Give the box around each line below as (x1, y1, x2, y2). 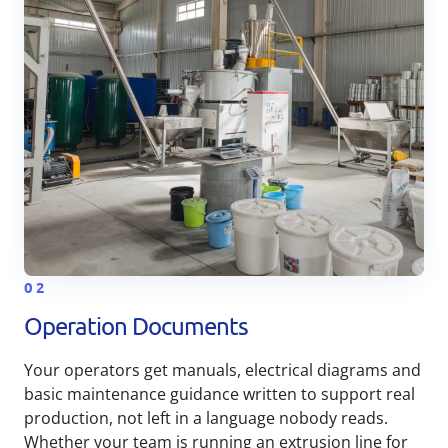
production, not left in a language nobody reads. (24, 407, 388, 430)
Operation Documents (24, 311, 248, 341)
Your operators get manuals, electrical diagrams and (24, 359, 421, 382)
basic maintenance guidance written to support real (24, 383, 415, 406)
